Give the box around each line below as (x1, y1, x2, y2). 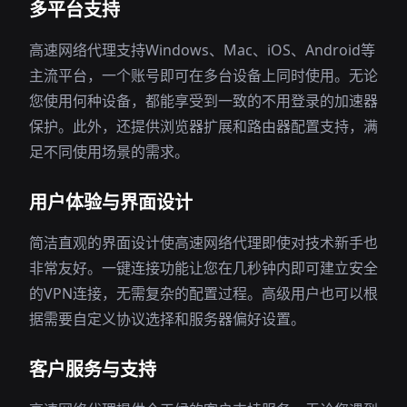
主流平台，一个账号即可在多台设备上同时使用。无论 (29, 65, 378, 85)
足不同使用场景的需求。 (29, 142, 189, 162)
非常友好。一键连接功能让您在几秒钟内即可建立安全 (29, 258, 378, 278)
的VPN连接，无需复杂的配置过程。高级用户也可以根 (29, 283, 378, 303)
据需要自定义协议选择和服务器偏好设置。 (29, 309, 305, 329)
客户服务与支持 (29, 357, 156, 382)
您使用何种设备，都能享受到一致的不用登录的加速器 (29, 91, 378, 111)
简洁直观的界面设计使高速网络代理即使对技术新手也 (29, 233, 378, 253)
